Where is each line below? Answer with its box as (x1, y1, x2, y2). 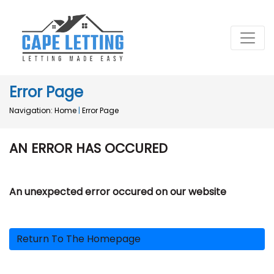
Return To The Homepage (17, 232, 141, 246)
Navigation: (9, 105, 53, 116)
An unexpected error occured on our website (9, 185, 226, 199)
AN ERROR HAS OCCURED (9, 139, 168, 158)
